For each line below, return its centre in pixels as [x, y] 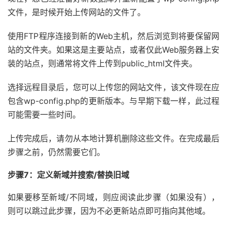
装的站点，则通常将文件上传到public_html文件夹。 [102, 63]
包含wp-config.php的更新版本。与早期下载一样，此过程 [113, 101]
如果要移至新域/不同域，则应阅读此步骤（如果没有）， [113, 197]
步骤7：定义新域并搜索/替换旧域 [68, 175]
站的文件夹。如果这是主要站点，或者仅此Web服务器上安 [113, 49]
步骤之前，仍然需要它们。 [56, 152]
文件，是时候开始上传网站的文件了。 [77, 12]
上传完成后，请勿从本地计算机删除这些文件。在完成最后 [113, 138]
